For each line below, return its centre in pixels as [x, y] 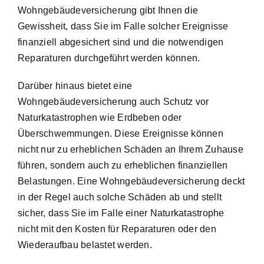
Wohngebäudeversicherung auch [90, 101]
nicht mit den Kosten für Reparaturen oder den [117, 229]
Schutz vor [186, 101]
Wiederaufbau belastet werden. [85, 245]
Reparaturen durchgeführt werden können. [109, 58]
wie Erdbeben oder [140, 117]
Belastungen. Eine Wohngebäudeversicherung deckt [131, 181]
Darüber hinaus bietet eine [75, 85]
